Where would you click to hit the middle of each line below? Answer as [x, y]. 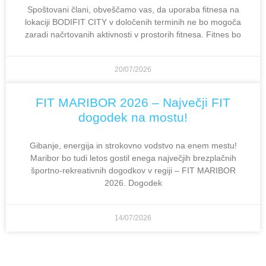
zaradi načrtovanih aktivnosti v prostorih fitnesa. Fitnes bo [133, 34]
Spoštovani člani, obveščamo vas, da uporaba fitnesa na [133, 9]
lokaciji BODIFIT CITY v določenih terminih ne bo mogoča [133, 22]
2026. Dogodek [133, 183]
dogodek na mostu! [133, 117]
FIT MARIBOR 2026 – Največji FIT [133, 102]
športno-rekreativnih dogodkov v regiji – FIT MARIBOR [133, 170]
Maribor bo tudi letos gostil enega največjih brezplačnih [133, 158]
